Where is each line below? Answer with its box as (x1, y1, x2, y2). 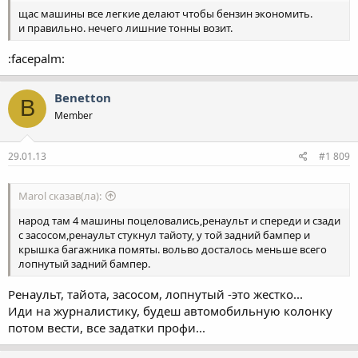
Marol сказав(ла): (18, 189, 101, 204)
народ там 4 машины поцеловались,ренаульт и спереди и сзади (18, 213, 340, 229)
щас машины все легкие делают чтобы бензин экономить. (18, 6, 312, 22)
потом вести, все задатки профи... (8, 319, 205, 336)
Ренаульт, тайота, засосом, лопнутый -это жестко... (8, 285, 303, 302)
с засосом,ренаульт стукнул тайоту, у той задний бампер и (18, 228, 310, 243)
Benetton (54, 89, 111, 105)
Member (54, 108, 93, 122)
